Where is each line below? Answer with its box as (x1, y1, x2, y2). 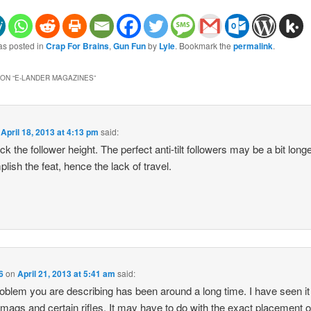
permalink (233, 39, 273, 52)
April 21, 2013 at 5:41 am (17, 267, 116, 280)
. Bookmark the (174, 39, 233, 51)
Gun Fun (112, 39, 146, 52)
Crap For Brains (45, 39, 109, 52)
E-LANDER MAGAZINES (14, 73, 94, 83)
